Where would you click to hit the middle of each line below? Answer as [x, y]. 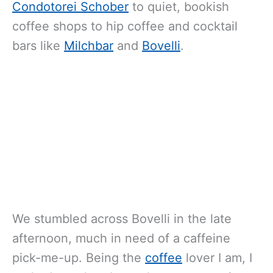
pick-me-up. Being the [79, 257]
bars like [38, 45]
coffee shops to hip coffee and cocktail [125, 26]
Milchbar [89, 45]
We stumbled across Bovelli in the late [122, 218]
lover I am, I [217, 257]
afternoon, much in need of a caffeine [121, 238]
